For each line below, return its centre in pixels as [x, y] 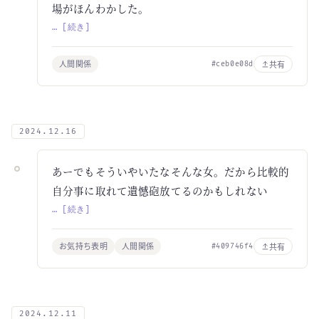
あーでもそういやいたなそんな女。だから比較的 [171, 171]
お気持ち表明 [83, 246]
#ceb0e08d [232, 64]
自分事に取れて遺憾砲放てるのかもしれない [160, 190]
